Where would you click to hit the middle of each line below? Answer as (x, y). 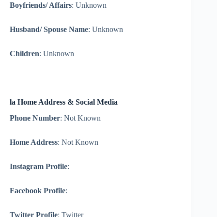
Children (24, 54)
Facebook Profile (38, 191)
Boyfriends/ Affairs (41, 5)
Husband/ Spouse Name (49, 30)
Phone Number (35, 118)
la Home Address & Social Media (64, 102)
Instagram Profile (39, 167)
